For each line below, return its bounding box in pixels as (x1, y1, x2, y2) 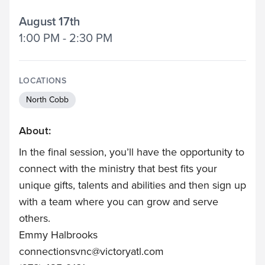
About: (19, 123, 51, 138)
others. (19, 211, 50, 226)
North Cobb (26, 93, 69, 106)
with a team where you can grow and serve (19, 194, 218, 209)
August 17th (19, 12, 80, 30)
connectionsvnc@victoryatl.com (19, 244, 164, 259)
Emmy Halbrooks (19, 227, 98, 243)
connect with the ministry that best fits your (19, 161, 217, 176)
